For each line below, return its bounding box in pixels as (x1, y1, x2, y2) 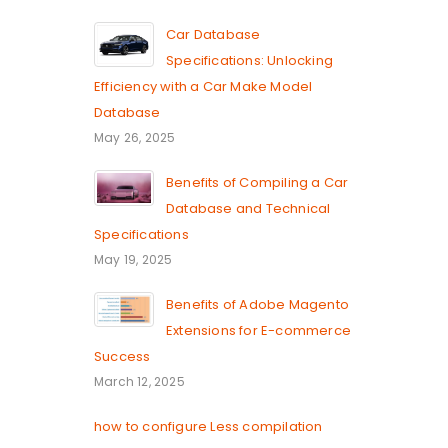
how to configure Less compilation (94, 416, 323, 436)
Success (94, 346, 151, 366)
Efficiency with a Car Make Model (94, 76, 313, 96)
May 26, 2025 (94, 128, 176, 146)
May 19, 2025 (94, 250, 173, 268)
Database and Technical (166, 198, 331, 218)
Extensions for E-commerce (166, 320, 351, 340)
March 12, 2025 (94, 372, 185, 390)
